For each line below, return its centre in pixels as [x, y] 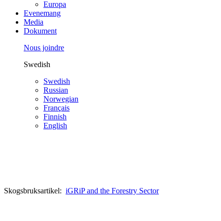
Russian [56, 90]
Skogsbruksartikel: [35, 190]
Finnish [55, 116]
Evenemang [42, 13]
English [55, 125]
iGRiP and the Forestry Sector [112, 190]
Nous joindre [44, 47]
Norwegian [61, 99]
